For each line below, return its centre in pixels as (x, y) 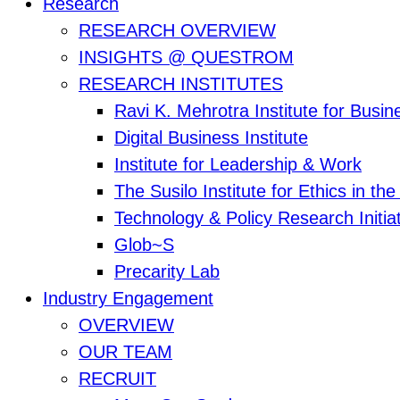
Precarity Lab (167, 272)
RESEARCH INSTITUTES (181, 84)
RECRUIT (117, 379)
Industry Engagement (128, 299)
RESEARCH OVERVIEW (177, 31)
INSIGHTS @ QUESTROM (186, 58)
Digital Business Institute (211, 138)
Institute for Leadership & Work (238, 165)
